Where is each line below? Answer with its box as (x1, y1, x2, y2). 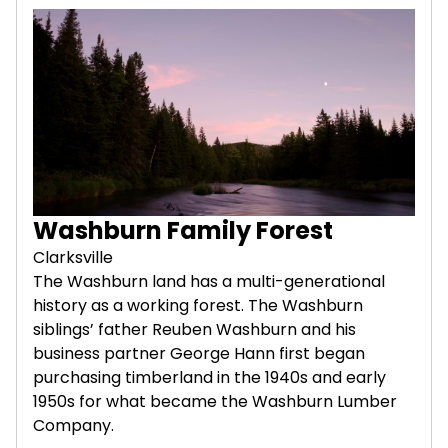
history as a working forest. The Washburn (33, 294, 363, 318)
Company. (33, 414, 114, 438)
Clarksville (33, 246, 113, 270)
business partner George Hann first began (33, 342, 365, 366)
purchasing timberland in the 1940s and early (33, 366, 386, 390)
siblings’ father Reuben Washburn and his (33, 318, 356, 342)
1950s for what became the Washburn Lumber (33, 390, 397, 414)
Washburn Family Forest (33, 214, 333, 248)
